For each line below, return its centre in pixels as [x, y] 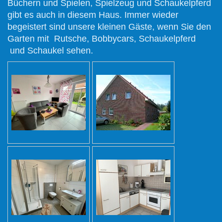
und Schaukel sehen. [50, 51]
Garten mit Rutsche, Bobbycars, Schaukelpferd [102, 39]
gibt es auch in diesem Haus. [66, 15]
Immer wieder [151, 15]
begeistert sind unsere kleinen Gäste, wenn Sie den [109, 27]
